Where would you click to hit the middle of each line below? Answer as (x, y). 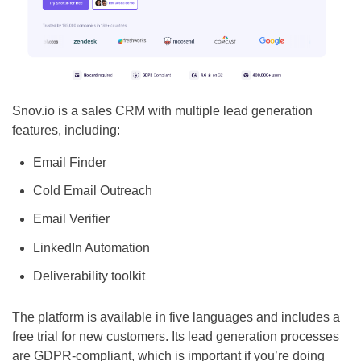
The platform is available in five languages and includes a (176, 317)
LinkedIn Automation (91, 247)
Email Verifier (71, 219)
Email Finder (69, 163)
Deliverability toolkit (89, 276)
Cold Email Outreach (92, 191)
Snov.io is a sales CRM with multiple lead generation (162, 111)
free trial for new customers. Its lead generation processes (176, 337)
